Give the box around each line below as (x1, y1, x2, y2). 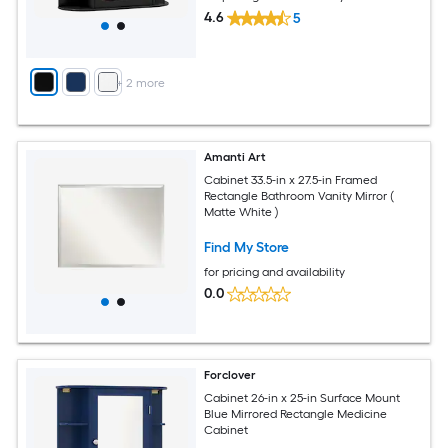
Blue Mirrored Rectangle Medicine (204, 406, 388, 421)
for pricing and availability (204, 264, 346, 279)
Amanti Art (204, 150, 267, 164)
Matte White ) (204, 204, 280, 219)
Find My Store (204, 238, 290, 256)
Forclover (204, 368, 257, 382)
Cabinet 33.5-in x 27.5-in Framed (204, 172, 378, 187)
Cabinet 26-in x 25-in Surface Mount (204, 390, 401, 405)
